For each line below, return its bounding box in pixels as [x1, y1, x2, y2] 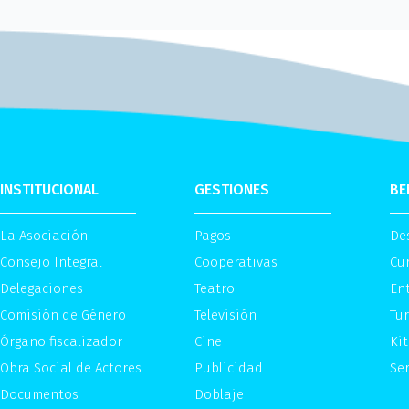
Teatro [194, 279, 236, 297]
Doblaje [194, 385, 245, 403]
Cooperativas [194, 253, 278, 270]
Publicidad [194, 359, 264, 376]
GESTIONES [194, 180, 270, 198]
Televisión [194, 306, 257, 323]
